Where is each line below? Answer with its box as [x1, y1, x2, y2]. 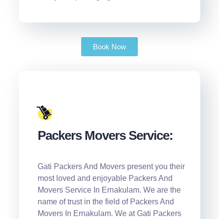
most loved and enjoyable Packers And [37, 174, 173, 182]
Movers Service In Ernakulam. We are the [37, 185, 181, 194]
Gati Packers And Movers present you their [37, 162, 185, 171]
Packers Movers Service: [37, 128, 173, 143]
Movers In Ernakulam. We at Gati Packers [37, 209, 181, 218]
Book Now [92, 43, 126, 51]
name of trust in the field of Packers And [37, 197, 174, 206]
